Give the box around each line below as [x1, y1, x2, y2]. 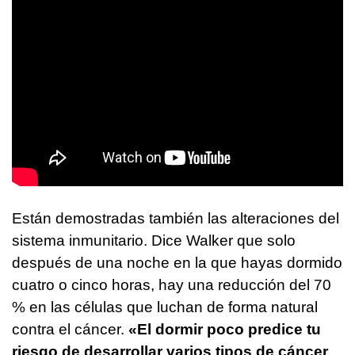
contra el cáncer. [12, 320, 128, 338]
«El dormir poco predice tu [128, 320, 321, 338]
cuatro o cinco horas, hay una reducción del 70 [12, 276, 331, 293]
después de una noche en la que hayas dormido [12, 254, 342, 271]
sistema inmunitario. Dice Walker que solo [12, 231, 296, 249]
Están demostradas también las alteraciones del [12, 209, 339, 227]
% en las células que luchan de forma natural [12, 298, 318, 315]
